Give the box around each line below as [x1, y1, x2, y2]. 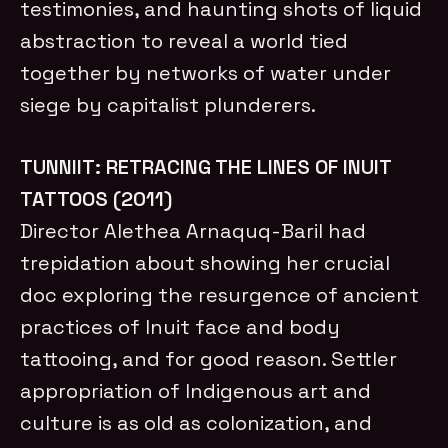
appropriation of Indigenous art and [20, 377, 372, 404]
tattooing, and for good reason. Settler [20, 345, 398, 372]
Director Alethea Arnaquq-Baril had [20, 217, 367, 244]
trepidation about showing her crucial [20, 249, 391, 276]
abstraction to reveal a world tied [20, 27, 349, 54]
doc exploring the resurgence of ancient [20, 281, 420, 308]
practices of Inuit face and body [20, 313, 341, 340]
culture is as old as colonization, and [20, 409, 373, 436]
